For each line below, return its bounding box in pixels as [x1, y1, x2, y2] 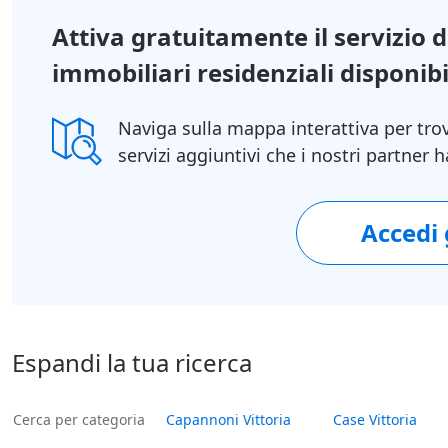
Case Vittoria [333, 409, 417, 429]
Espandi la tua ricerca [12, 345, 252, 379]
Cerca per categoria [13, 409, 145, 429]
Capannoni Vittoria [166, 409, 291, 429]
